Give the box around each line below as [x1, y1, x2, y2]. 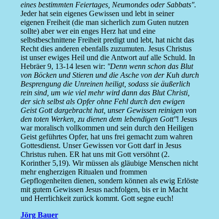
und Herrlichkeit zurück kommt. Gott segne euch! [20, 194, 174, 203]
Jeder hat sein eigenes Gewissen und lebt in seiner [20, 9, 174, 18]
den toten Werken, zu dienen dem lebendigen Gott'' [20, 115, 176, 124]
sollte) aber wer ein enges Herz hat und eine [20, 27, 155, 36]
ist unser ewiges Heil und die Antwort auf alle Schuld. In [20, 53, 195, 62]
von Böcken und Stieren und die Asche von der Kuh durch [20, 71, 199, 80]
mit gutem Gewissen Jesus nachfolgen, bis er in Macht [20, 185, 188, 194]
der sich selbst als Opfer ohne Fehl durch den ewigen [20, 97, 185, 106]
